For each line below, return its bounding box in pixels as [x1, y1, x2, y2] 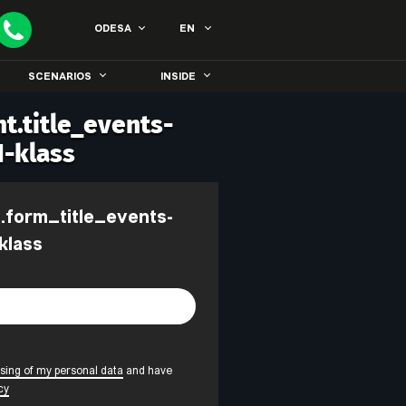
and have [122, 366, 172, 377]
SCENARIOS [28, 72, 92, 82]
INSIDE [160, 72, 196, 82]
